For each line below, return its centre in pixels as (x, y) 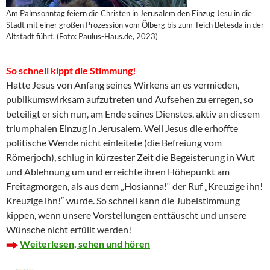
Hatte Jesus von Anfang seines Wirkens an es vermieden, (123, 85)
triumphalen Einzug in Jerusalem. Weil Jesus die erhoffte (122, 128)
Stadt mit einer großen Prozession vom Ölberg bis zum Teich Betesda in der (135, 25)
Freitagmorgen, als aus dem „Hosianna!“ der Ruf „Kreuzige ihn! (134, 186)
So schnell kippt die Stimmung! (71, 71)
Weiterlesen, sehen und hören (85, 244)
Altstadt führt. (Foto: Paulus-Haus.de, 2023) (82, 36)
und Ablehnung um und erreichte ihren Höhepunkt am (118, 172)
